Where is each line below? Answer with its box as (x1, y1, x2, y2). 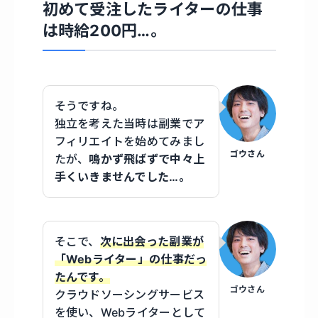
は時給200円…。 (42, 21, 167, 40)
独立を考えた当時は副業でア (54, 116, 205, 131)
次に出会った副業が (99, 234, 204, 249)
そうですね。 (54, 99, 124, 114)
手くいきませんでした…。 (54, 170, 190, 185)
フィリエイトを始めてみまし (54, 134, 205, 149)
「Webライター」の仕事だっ (54, 252, 207, 267)
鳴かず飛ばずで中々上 (89, 152, 205, 167)
